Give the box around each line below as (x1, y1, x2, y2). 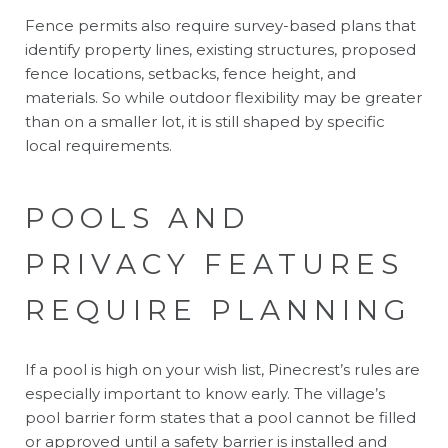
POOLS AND (25, 200, 250, 235)
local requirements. (25, 135, 172, 155)
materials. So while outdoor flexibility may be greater (25, 87, 422, 107)
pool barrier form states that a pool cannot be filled (25, 407, 416, 427)
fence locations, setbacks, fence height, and (25, 63, 356, 83)
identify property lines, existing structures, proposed (25, 39, 416, 59)
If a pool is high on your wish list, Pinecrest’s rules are (25, 359, 420, 379)
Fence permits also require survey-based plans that (25, 15, 416, 35)
